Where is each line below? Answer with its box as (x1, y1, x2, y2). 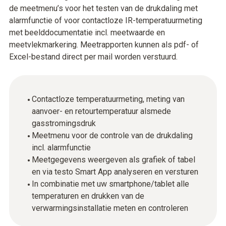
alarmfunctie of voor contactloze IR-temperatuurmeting (9, 16, 202, 25)
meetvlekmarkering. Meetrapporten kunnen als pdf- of (9, 40, 199, 49)
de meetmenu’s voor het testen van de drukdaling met (9, 4, 198, 13)
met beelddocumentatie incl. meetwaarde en (9, 28, 165, 37)
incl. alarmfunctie (32, 143, 91, 152)
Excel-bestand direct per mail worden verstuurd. (9, 52, 178, 62)
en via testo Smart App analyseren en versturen (32, 167, 198, 177)
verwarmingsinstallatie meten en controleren (32, 203, 188, 213)
